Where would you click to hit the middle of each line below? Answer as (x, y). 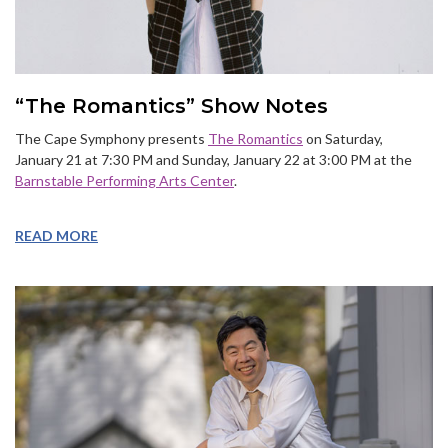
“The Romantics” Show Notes (171, 105)
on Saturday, (343, 138)
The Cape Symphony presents (111, 138)
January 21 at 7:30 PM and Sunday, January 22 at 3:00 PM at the (213, 159)
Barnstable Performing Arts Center (124, 180)
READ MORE (56, 235)
